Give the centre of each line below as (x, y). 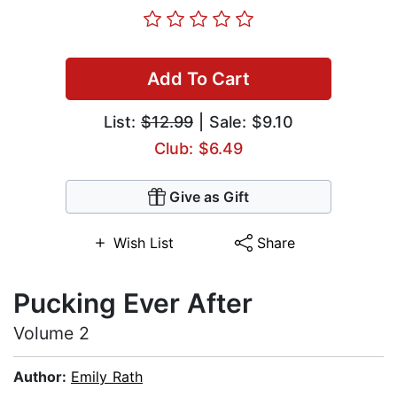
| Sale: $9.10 (243, 122)
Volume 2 (51, 334)
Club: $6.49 (198, 149)
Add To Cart (198, 79)
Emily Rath (107, 377)
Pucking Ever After (133, 304)
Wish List (143, 243)
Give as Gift (209, 197)
